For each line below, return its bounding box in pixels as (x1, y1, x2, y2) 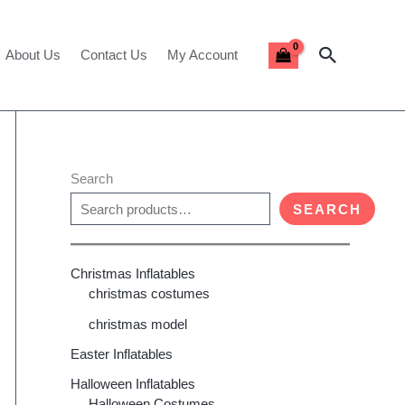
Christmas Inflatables (70, 266, 195, 282)
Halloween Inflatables (70, 376, 195, 392)
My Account (167, 47, 238, 63)
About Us (5, 47, 61, 63)
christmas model (88, 316, 187, 332)
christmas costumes (88, 286, 210, 302)
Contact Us (80, 47, 147, 63)
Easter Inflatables (70, 345, 173, 362)
